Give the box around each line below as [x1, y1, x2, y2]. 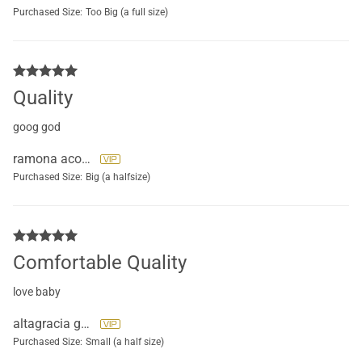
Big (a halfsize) [86, 170, 150, 183]
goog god [13, 120, 61, 133]
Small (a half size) [86, 335, 164, 347]
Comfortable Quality [13, 250, 187, 274]
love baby [13, 284, 61, 298]
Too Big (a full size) [86, 6, 168, 18]
